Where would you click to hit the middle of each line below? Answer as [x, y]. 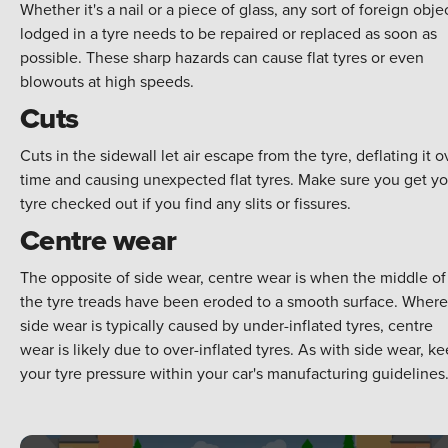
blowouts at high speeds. [109, 81]
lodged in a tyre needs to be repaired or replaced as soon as [228, 33]
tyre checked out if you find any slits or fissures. [185, 203]
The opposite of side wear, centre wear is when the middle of [233, 277]
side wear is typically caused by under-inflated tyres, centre [226, 325]
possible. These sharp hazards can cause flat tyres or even [222, 57]
